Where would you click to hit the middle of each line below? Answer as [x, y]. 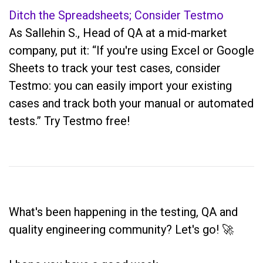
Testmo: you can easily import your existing [120, 85]
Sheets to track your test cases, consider [115, 68]
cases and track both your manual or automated [131, 103]
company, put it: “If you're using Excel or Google [131, 50]
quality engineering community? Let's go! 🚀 [121, 229]
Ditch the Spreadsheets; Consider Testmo [116, 15]
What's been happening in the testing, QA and [123, 212]
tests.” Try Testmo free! [69, 121]
